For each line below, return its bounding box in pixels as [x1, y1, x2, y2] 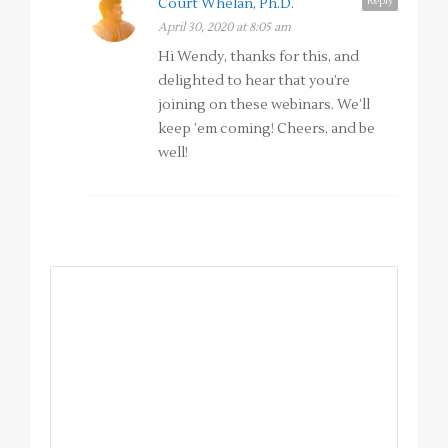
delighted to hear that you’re [158, 72, 350, 91]
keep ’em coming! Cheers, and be [158, 120, 375, 139]
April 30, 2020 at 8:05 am [158, 20, 291, 36]
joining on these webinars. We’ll [158, 96, 370, 115]
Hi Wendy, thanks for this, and [158, 48, 359, 67]
